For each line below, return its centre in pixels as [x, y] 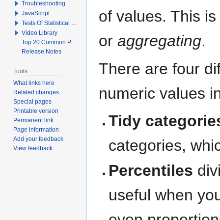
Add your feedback [39, 139]
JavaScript [36, 13]
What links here [34, 83]
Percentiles [151, 171]
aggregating [159, 41]
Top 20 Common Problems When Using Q [47, 42]
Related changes [36, 92]
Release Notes [42, 51]
